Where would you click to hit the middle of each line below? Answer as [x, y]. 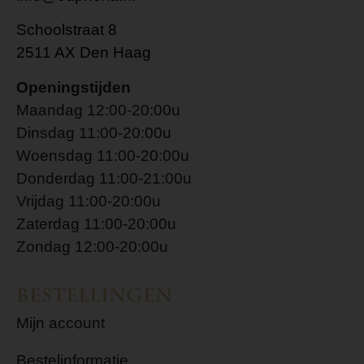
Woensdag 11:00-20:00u [103, 155]
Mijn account [61, 323]
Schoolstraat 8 [67, 30]
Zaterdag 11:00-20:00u [96, 223]
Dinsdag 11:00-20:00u [94, 132]
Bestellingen [94, 295]
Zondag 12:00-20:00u [92, 246]
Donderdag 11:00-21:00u [104, 178]
